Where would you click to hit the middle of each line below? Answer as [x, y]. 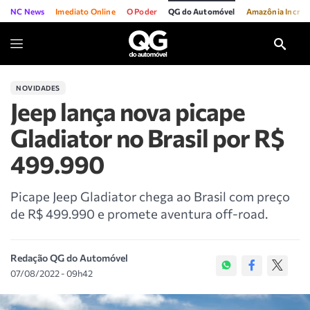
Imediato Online [85, 11]
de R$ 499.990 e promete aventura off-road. [139, 213]
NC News [28, 11]
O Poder [142, 11]
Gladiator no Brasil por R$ [147, 137]
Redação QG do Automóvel [69, 258]
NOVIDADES [38, 88]
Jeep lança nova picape [128, 111]
